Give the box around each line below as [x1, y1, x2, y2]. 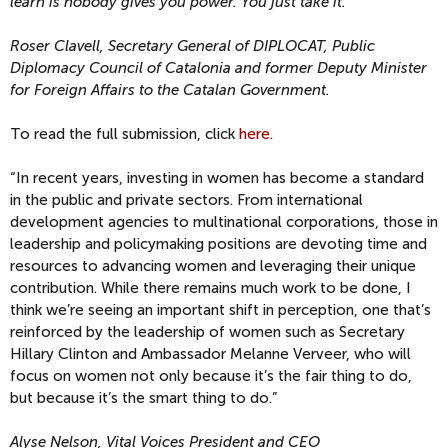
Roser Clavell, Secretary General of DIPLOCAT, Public [10, 37, 375, 55]
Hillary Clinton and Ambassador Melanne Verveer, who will [10, 345, 411, 363]
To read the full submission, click [10, 125, 239, 143]
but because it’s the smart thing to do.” [10, 389, 277, 407]
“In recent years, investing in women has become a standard [10, 169, 424, 187]
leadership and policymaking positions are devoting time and [10, 235, 427, 253]
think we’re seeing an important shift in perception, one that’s [10, 301, 431, 319]
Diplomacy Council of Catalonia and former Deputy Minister [10, 59, 427, 77]
